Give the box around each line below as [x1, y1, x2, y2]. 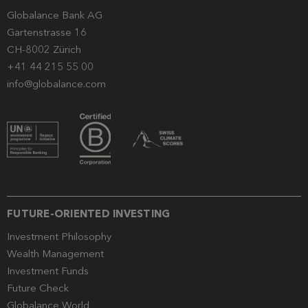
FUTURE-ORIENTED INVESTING [7, 208, 170, 221]
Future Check [7, 282, 69, 295]
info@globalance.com [7, 78, 106, 91]
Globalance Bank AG [7, 9, 102, 22]
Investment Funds [7, 265, 89, 278]
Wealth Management [7, 247, 104, 261]
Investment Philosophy [7, 230, 111, 243]
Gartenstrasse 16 [7, 26, 87, 39]
